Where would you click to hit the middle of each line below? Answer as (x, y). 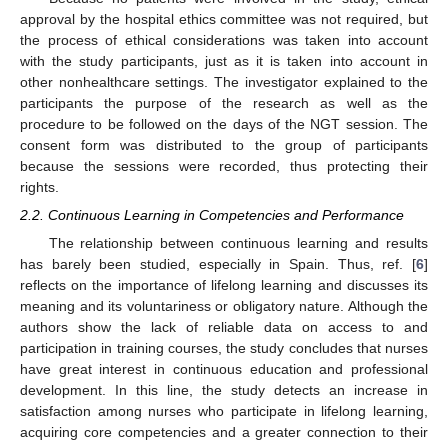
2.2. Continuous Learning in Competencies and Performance (212, 215)
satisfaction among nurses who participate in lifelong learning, (224, 411)
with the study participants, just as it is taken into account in (224, 61)
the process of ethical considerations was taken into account (224, 40)
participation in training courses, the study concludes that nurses (224, 348)
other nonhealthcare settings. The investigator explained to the (224, 82)
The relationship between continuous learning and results (238, 243)
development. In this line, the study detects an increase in (224, 390)
